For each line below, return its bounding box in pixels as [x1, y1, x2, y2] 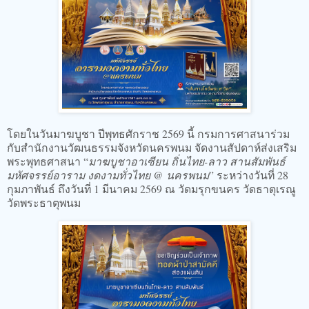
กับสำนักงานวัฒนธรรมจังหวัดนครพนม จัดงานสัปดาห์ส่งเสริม [7, 139, 297, 154]
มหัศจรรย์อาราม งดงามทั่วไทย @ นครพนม [7, 167, 209, 182]
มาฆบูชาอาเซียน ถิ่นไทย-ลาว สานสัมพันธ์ [88, 153, 286, 168]
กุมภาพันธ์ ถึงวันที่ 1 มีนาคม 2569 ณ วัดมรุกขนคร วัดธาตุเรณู [7, 181, 296, 196]
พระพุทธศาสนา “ [7, 153, 88, 168]
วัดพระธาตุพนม [7, 195, 84, 210]
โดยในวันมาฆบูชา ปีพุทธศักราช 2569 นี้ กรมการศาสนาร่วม [7, 126, 290, 141]
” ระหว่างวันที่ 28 [209, 167, 288, 182]
